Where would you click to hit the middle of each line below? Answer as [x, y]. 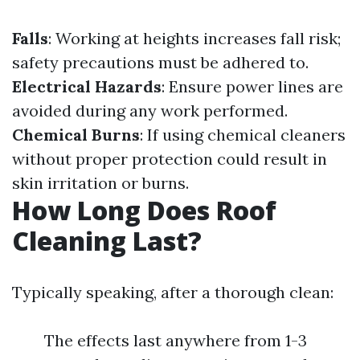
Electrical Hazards [87, 86]
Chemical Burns [76, 135]
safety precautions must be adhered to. [160, 62]
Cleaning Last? [107, 241]
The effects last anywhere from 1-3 [176, 340]
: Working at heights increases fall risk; [194, 38]
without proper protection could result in [170, 159]
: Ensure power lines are [252, 86]
